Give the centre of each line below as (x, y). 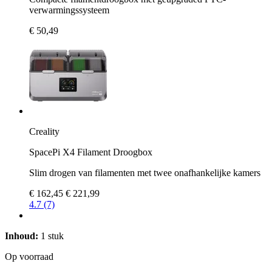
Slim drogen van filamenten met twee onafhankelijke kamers (145, 172)
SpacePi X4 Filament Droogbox (91, 152)
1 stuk (51, 236)
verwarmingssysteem (69, 10)
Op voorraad (29, 256)
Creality (44, 131)
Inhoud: (22, 236)
